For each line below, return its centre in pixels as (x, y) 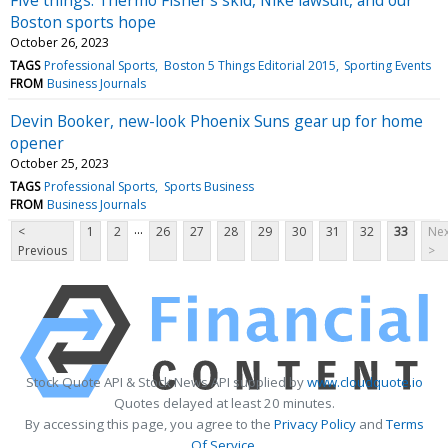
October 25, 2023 (59, 163)
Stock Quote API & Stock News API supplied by (166, 381)
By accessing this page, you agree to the (149, 423)
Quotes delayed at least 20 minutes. (224, 402)
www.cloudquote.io (364, 381)
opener (37, 142)
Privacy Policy (314, 423)
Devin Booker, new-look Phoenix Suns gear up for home (216, 120)
